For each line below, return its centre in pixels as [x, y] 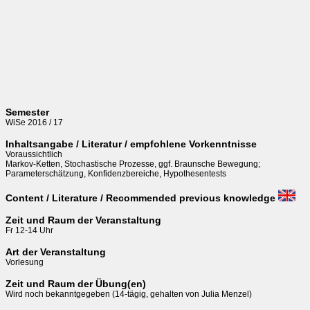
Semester [27, 112]
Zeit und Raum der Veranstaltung [83, 220]
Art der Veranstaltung [56, 252]
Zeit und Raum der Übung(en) [76, 283]
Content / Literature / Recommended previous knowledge [140, 198]
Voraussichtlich [34, 154]
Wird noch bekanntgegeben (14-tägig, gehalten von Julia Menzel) [129, 294]
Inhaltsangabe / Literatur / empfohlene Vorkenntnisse [131, 144]
